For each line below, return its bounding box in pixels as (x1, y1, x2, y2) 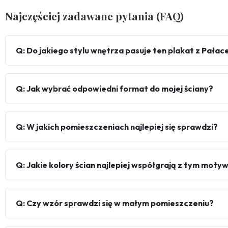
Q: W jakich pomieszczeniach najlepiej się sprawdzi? (16, 122, 218, 132)
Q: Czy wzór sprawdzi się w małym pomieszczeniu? (16, 198, 214, 209)
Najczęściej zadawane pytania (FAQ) (5, 9, 184, 23)
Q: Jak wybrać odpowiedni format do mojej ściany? (16, 83, 213, 94)
